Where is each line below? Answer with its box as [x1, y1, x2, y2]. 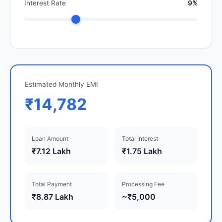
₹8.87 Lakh [32, 192, 73, 202]
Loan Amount [32, 135, 68, 143]
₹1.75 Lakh [122, 146, 162, 157]
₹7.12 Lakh [32, 146, 71, 157]
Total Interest [122, 135, 158, 143]
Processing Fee [122, 180, 165, 188]
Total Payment [32, 180, 72, 188]
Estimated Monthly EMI [25, 80, 98, 89]
